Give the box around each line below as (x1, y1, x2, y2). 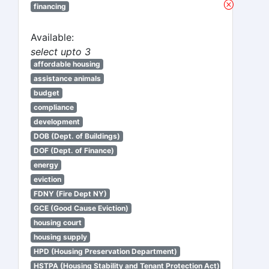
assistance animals (33, 74, 101, 83)
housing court (33, 218, 82, 227)
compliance (33, 103, 74, 112)
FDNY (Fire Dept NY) (33, 189, 107, 198)
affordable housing (33, 59, 100, 68)
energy (33, 160, 58, 169)
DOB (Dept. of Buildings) (33, 131, 120, 141)
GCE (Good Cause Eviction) (33, 204, 128, 213)
